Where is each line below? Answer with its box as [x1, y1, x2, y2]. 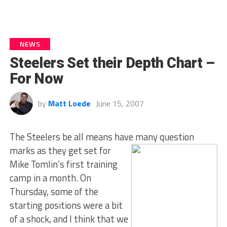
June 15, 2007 [95, 97, 144, 109]
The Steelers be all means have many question [9, 130, 194, 144]
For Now [9, 70, 63, 87]
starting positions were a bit [9, 198, 123, 212]
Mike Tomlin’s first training [9, 157, 118, 171]
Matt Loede [48, 97, 91, 109]
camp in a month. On [9, 171, 91, 185]
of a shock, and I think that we [9, 212, 128, 226]
